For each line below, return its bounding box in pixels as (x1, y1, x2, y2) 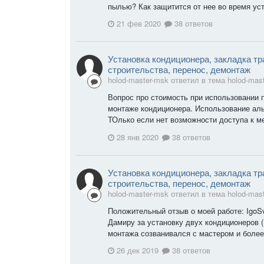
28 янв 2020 (117, 131, 159, 143)
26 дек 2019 (117, 245, 159, 256)
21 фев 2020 (117, 18, 161, 29)
